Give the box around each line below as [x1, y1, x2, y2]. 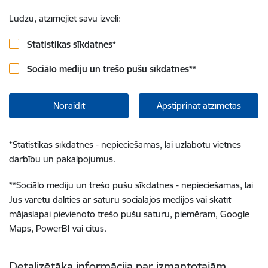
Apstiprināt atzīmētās [156, 100, 241, 111]
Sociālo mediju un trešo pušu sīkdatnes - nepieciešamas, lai [16, 179, 253, 191]
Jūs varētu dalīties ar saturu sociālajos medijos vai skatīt [9, 194, 231, 205]
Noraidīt [53, 100, 85, 111]
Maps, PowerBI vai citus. [9, 223, 106, 234]
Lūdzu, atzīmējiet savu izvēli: [9, 13, 121, 24]
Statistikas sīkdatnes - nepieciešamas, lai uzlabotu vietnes [13, 139, 241, 150]
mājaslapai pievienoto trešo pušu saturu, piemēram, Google [9, 208, 249, 220]
